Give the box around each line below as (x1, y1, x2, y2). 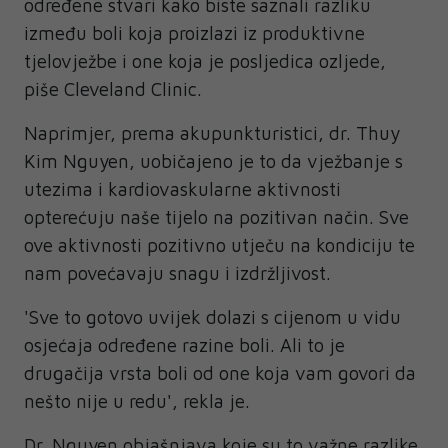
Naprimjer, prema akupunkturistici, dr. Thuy (24, 122, 400, 145)
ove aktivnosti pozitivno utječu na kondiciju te (24, 234, 415, 257)
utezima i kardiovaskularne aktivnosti (24, 178, 341, 201)
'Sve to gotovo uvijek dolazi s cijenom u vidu (24, 306, 401, 329)
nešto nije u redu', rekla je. (24, 390, 250, 413)
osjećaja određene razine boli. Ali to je (24, 334, 345, 357)
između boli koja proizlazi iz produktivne (24, 22, 365, 45)
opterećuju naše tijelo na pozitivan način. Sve (24, 206, 409, 229)
